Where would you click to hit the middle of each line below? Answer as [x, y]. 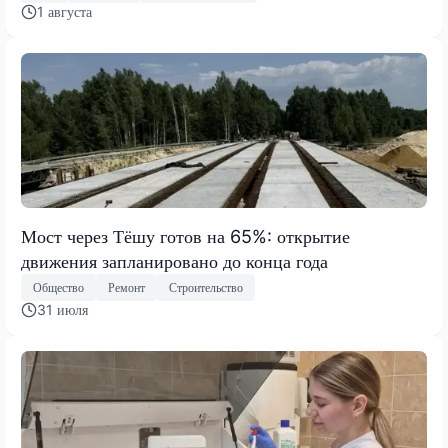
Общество [58, 287]
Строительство [206, 287]
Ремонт [126, 287]
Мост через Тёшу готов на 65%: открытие [185, 236]
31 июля [62, 310]
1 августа [64, 11]
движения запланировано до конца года [174, 261]
